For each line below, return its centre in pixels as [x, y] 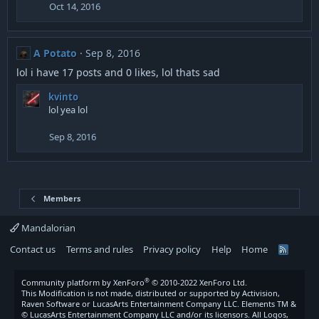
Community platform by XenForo [83, 283]
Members [62, 199]
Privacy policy [172, 250]
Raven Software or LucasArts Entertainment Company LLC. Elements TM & [159, 304]
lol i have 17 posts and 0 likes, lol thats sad [118, 73]
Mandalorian [47, 228]
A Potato [55, 53]
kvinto [63, 97]
